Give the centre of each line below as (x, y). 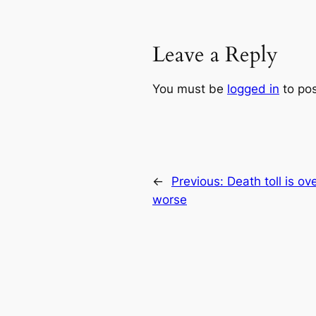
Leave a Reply (215, 55)
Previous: (199, 181)
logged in (253, 89)
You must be (190, 89)
